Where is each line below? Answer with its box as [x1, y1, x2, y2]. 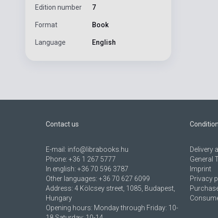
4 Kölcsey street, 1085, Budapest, [74, 184, 175, 192]
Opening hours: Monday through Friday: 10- [46, 203, 178, 212]
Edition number [35, 3, 82, 11]
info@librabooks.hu [68, 145, 128, 153]
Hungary [46, 194, 72, 202]
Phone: [46, 155, 69, 163]
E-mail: [46, 145, 68, 153]
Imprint [189, 164, 211, 173]
